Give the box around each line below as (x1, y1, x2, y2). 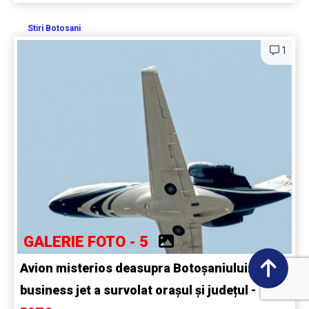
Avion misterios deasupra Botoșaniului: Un (20, 260, 270, 275)
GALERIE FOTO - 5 (23, 232, 159, 250)
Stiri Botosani (28, 23, 81, 33)
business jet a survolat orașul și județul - (20, 282, 256, 297)
